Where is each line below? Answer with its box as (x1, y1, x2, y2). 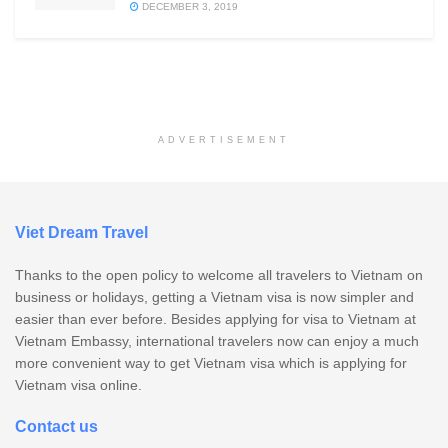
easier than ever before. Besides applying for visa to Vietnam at (15, 310, 416, 327)
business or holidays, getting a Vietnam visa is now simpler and (15, 288, 414, 305)
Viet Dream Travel (15, 223, 148, 241)
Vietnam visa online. (15, 376, 142, 393)
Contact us (15, 417, 98, 435)
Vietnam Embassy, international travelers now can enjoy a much (15, 332, 419, 349)
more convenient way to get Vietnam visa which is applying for (15, 354, 407, 371)
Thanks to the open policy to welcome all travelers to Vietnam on (15, 266, 423, 283)
